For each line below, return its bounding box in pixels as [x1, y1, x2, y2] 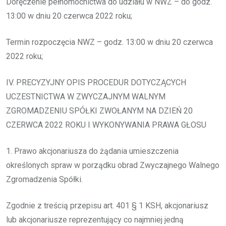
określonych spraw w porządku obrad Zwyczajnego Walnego [6, 160, 219, 170]
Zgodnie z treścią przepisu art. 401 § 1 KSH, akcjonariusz [6, 200, 208, 210]
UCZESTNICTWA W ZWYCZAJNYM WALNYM [6, 91, 165, 101]
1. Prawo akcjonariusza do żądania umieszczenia [6, 146, 179, 156]
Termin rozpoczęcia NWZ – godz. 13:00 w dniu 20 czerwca [6, 37, 213, 47]
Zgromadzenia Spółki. [6, 174, 83, 184]
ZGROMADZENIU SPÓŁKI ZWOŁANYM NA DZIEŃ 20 [6, 105, 193, 116]
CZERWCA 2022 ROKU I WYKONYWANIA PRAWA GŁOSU [6, 120, 206, 130]
